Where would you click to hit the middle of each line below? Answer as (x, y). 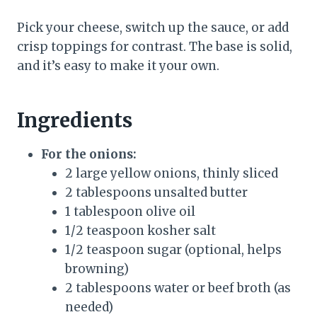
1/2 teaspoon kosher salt (140, 231)
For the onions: (89, 155)
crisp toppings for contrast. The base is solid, (155, 47)
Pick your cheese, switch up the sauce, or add (153, 28)
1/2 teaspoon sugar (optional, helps (173, 250)
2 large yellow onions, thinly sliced (172, 174)
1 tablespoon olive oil (130, 212)
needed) (89, 307)
